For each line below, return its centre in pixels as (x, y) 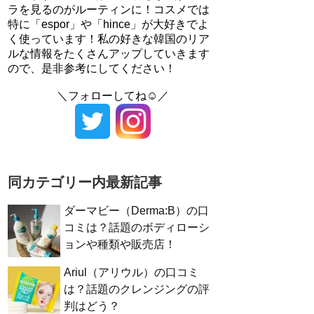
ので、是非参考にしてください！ (92, 68)
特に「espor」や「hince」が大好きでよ (108, 24)
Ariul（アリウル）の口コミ (131, 272)
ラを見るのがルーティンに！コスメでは (109, 9)
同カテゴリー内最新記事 (85, 182)
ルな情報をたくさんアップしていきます (109, 54)
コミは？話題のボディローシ (137, 227)
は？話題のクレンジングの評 (137, 289)
